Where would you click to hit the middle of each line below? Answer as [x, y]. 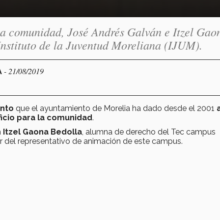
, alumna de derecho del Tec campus [149, 132]
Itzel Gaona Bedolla [41, 132]
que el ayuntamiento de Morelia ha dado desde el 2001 [115, 108]
